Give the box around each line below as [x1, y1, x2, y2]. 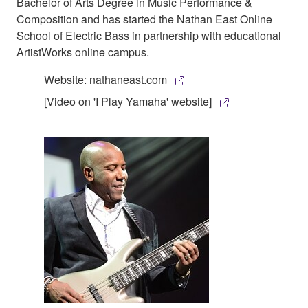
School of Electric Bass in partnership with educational [16, 27, 281, 43]
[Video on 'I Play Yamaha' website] [44, 93, 212, 109]
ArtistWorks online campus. [16, 43, 149, 60]
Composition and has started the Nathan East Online [16, 10, 272, 27]
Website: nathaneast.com [44, 71, 167, 87]
